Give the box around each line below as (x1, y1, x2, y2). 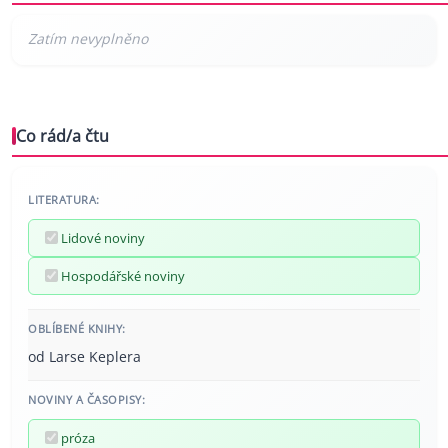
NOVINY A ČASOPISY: (28, 391, 145, 407)
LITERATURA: (28, 191, 100, 207)
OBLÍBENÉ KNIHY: (28, 320, 126, 336)
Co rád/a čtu (16, 124, 109, 147)
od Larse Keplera (28, 346, 141, 366)
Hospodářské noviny (61, 266, 185, 285)
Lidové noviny (61, 228, 145, 247)
